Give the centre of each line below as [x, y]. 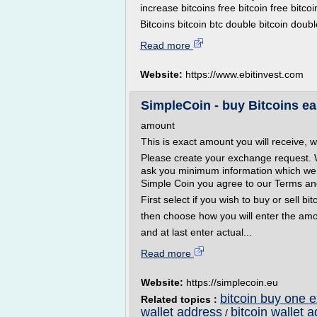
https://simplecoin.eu [232, 282]
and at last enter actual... [196, 232]
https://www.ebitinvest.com [244, 74]
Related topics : [180, 299]
